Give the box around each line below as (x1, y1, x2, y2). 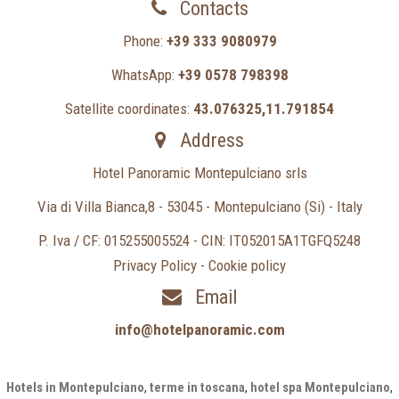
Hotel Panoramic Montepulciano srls (92, 163, 307, 182)
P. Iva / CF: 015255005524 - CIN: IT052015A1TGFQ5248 (38, 231, 361, 249)
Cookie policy (208, 256, 286, 274)
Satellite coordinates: (65, 99, 193, 118)
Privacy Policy (113, 256, 197, 274)
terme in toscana (150, 379, 245, 395)
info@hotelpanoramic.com (114, 320, 285, 338)
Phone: (122, 31, 167, 50)
